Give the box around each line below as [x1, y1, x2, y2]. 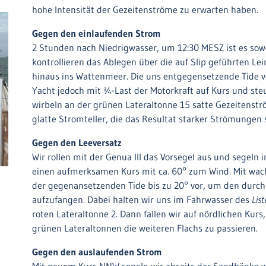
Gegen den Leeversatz [32, 137, 122, 148]
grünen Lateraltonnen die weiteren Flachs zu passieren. [32, 222, 258, 234]
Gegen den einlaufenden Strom [32, 27, 161, 39]
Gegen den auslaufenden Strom [32, 246, 162, 258]
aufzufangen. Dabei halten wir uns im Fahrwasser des [32, 194, 252, 205]
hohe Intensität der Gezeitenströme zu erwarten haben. [32, 4, 258, 15]
